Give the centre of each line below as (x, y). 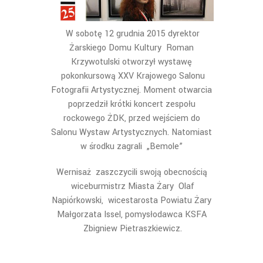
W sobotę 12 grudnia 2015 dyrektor (131, 34)
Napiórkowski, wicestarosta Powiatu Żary (131, 200)
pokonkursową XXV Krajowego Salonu (131, 76)
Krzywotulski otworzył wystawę (131, 62)
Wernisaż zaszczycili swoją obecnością (131, 172)
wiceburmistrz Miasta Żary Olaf (131, 186)
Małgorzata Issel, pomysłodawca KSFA (131, 215)
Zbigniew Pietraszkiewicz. (131, 229)
